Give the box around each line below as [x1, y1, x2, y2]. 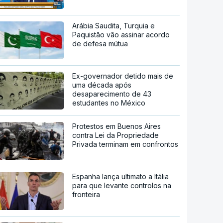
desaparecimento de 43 [72, 89, 152, 98]
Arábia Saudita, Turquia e [72, 21, 155, 30]
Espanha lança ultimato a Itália [72, 172, 169, 181]
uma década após [72, 80, 132, 89]
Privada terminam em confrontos [72, 139, 179, 148]
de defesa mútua [72, 39, 128, 48]
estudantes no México [72, 98, 146, 107]
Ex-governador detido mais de [72, 71, 174, 80]
